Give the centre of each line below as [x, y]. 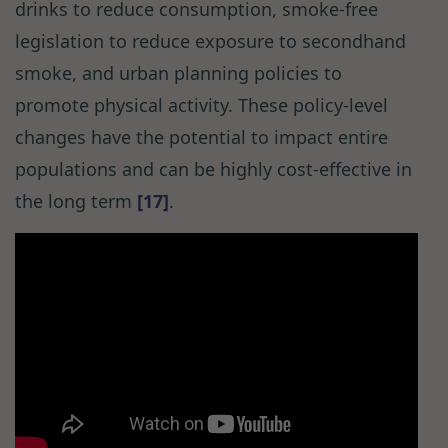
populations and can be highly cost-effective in [213, 169]
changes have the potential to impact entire [201, 137]
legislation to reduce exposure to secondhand [210, 41]
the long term [76, 201]
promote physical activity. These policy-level [201, 105]
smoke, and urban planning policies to [178, 73]
